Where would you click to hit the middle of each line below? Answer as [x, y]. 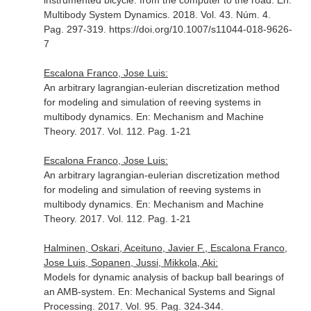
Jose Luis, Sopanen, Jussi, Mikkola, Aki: [131, 262]
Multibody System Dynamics [105, 15]
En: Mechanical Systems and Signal [196, 292]
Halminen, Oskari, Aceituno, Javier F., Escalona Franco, [165, 248]
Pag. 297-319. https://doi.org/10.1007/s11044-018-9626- [168, 29]
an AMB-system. [81, 292]
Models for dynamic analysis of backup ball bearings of [163, 277]
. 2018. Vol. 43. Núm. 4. [219, 15]
